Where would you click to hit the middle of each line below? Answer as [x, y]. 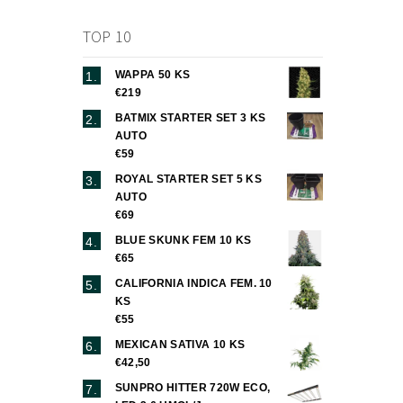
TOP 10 [107, 37]
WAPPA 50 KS [152, 74]
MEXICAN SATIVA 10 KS [180, 344]
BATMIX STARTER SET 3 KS [190, 117]
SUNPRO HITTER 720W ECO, [193, 387]
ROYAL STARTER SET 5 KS [188, 179]
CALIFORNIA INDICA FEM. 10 [193, 283]
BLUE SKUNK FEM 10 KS [183, 240]
